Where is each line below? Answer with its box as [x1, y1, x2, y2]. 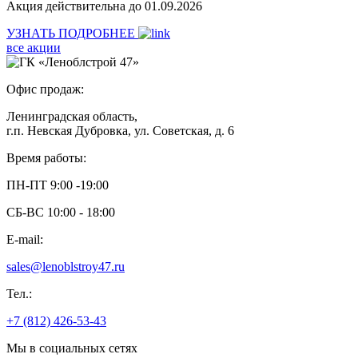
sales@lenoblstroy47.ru [6, 260, 125, 273]
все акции [6, 41, 61, 54]
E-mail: [6, 233, 43, 246]
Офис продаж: [6, 82, 84, 96]
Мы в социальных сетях [6, 341, 137, 355]
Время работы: [6, 151, 86, 165]
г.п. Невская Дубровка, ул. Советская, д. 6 [6, 124, 234, 137]
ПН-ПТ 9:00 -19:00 [6, 178, 109, 192]
